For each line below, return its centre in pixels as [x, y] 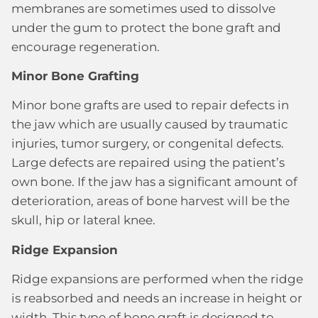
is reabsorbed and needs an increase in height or [157, 298]
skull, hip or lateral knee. [83, 220]
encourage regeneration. [86, 46]
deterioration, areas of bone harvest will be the [150, 201]
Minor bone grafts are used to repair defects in [150, 105]
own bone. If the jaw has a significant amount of [154, 182]
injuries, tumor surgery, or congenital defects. [148, 144]
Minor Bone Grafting [75, 76]
